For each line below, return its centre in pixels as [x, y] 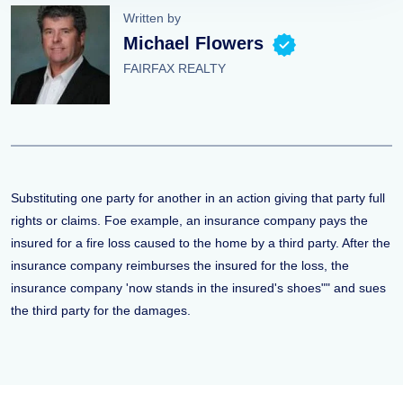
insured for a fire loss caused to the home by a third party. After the [201, 243]
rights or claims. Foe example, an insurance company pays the [189, 220]
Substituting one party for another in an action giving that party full [198, 198]
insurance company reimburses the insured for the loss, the [180, 265]
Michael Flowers [193, 43]
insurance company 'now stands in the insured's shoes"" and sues [198, 288]
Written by [152, 18]
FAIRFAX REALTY [175, 68]
